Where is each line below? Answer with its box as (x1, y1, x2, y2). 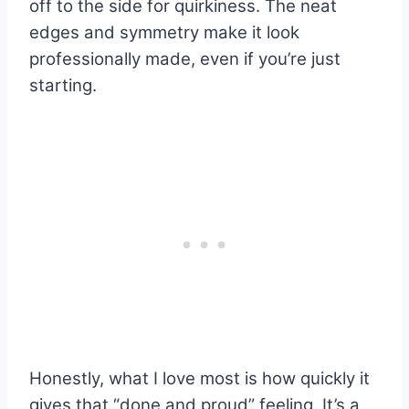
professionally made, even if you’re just (29, 48, 341, 70)
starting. (29, 75, 97, 97)
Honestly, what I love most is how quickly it (29, 368, 370, 390)
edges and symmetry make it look (29, 22, 299, 44)
